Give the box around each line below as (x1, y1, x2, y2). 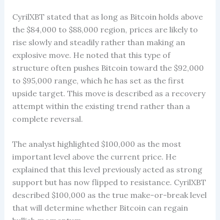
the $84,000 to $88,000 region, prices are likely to (12, 24, 198, 34)
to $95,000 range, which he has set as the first (12, 75, 184, 85)
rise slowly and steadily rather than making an (12, 37, 185, 47)
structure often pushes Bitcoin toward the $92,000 (12, 62, 204, 73)
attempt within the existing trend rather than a (12, 101, 190, 111)
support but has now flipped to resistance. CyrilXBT (12, 177, 206, 188)
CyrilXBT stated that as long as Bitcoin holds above (12, 11, 203, 22)
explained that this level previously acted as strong (12, 165, 202, 175)
